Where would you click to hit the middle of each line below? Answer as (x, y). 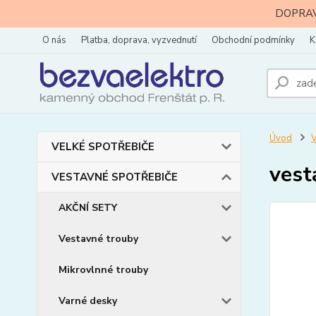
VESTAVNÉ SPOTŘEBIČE (115, 177)
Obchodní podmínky (253, 40)
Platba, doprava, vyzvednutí (139, 40)
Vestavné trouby (98, 239)
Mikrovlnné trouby (103, 270)
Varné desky (88, 301)
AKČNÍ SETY (88, 208)
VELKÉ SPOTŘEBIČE (103, 147)
